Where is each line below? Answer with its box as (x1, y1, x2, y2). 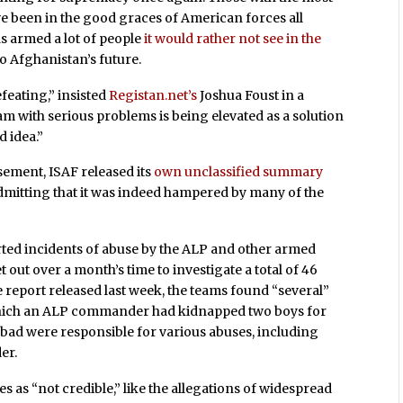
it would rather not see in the (144, 30, 322, 47)
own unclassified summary (154, 164, 324, 181)
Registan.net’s (109, 86, 198, 103)
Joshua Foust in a (197, 86, 305, 103)
